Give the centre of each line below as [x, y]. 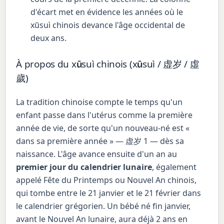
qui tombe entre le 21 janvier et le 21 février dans [109, 193]
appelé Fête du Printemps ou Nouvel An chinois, [106, 180]
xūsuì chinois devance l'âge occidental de [108, 25]
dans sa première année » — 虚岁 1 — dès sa [100, 141]
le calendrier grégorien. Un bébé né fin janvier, [103, 206]
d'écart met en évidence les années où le [107, 12]
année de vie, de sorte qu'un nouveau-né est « [103, 128]
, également [174, 167]
